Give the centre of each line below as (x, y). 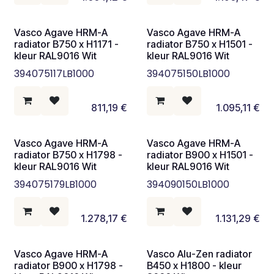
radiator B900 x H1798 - (68, 265)
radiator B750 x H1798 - (68, 154)
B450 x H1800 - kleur (194, 265)
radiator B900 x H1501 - (200, 154)
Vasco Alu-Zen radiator (199, 254)
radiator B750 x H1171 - (66, 44)
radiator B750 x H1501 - (199, 44)
